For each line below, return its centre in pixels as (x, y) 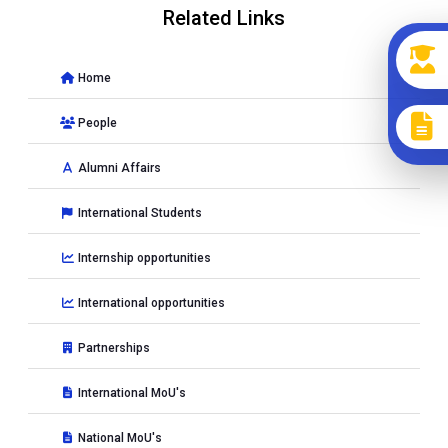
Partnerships (112, 348)
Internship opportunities (143, 258)
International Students (138, 213)
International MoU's (130, 393)
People (96, 123)
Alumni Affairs (118, 168)
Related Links (224, 18)
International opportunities (150, 303)
